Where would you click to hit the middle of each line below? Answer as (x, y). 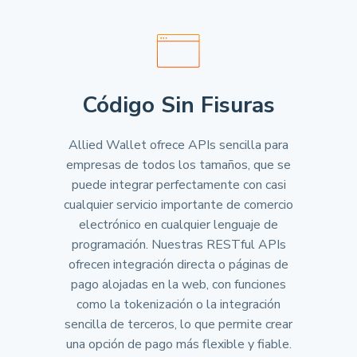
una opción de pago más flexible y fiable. (178, 344)
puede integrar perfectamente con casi (178, 185)
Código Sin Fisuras (178, 105)
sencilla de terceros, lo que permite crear (178, 324)
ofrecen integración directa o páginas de (178, 265)
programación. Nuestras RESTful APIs (178, 245)
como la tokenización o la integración (178, 304)
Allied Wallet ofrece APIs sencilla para (178, 145)
